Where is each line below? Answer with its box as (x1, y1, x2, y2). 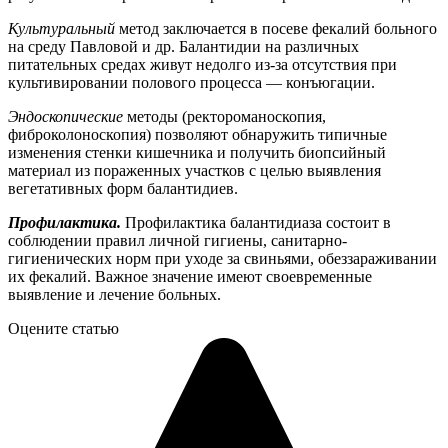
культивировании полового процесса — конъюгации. (8, 73, 375, 91)
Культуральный (8, 19, 119, 37)
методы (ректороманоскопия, (127, 107, 326, 125)
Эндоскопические (8, 107, 127, 125)
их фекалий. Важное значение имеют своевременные (8, 267, 372, 285)
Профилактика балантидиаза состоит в (125, 213, 391, 231)
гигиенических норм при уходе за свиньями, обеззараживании (8, 249, 437, 267)
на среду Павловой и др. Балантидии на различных (8, 37, 359, 55)
